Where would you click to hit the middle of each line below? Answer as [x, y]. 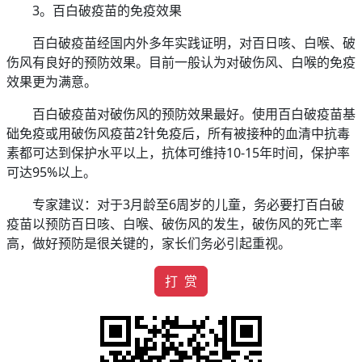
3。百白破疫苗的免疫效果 [107, 11]
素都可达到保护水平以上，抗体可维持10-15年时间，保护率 [178, 153]
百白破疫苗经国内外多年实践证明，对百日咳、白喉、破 [194, 43]
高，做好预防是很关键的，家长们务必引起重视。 [149, 244]
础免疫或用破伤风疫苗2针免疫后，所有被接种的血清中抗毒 [178, 134]
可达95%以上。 [51, 173]
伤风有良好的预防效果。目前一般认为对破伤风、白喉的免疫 [181, 63]
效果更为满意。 [52, 82]
